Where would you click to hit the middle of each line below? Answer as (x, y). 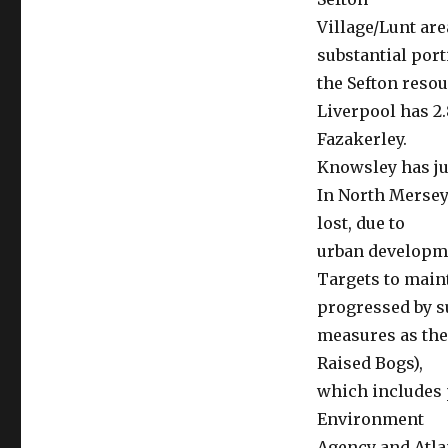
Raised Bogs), (369, 363)
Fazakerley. (361, 139)
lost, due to (360, 223)
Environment (370, 419)
